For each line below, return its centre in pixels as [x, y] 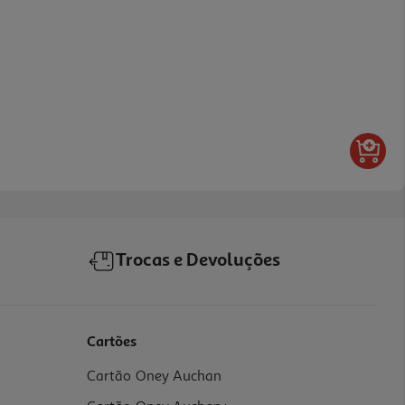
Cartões [112, 342]
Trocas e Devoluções [198, 261]
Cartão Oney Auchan [155, 376]
